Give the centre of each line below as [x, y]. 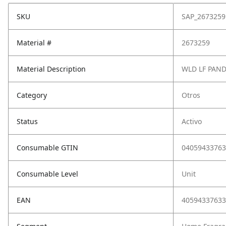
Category [32, 95]
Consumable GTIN [47, 148]
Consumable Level [47, 174]
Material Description [51, 69]
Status [27, 121]
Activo [192, 121]
